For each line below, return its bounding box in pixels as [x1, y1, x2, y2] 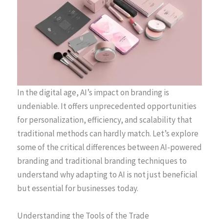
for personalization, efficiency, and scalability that [17, 114, 192, 126]
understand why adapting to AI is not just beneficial [17, 169, 197, 180]
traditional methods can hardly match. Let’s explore [17, 128, 198, 139]
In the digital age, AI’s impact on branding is [17, 87, 169, 98]
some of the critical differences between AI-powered [17, 142, 202, 153]
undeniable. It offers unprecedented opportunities [17, 101, 197, 112]
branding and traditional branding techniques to [17, 155, 187, 167]
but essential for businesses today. [17, 183, 138, 194]
